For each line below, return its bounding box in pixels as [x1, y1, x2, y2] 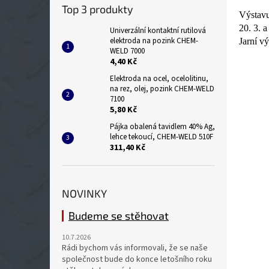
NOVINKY [62, 187, 107, 200]
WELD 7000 [110, 46, 145, 56]
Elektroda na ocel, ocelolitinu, [110, 73, 208, 84]
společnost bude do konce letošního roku [62, 253, 212, 265]
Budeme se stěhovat [68, 209, 169, 222]
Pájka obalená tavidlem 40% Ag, [110, 121, 215, 132]
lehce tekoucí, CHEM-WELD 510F [110, 131, 213, 142]
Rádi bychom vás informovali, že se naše [62, 242, 208, 254]
